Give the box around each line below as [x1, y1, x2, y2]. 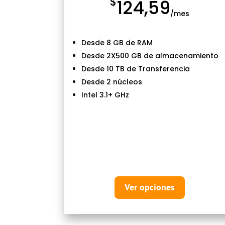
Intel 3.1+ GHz [81, 89, 129, 100]
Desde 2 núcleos [81, 76, 142, 87]
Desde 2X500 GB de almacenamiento [81, 50, 218, 61]
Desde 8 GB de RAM [81, 37, 153, 48]
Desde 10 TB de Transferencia [81, 63, 190, 74]
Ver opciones [125, 181, 175, 193]
